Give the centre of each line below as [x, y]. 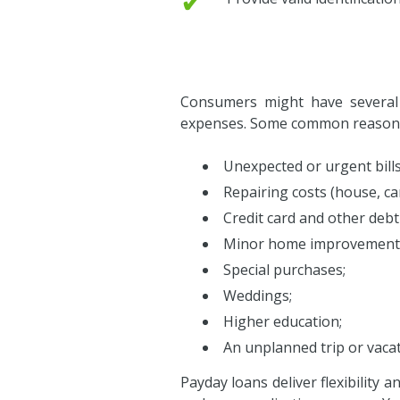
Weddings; [258, 296]
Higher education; [283, 321]
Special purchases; [284, 270]
